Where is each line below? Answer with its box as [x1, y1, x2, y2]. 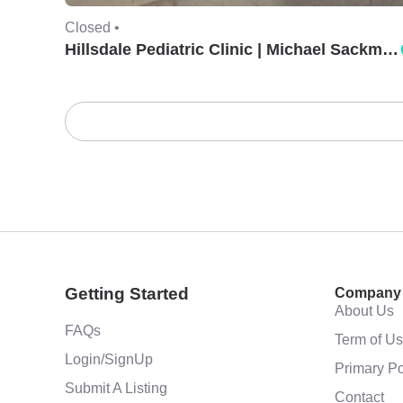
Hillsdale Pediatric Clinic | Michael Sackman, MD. [382, 40, 399, 58]
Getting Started [65, 283, 189, 303]
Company [335, 284, 401, 300]
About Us [335, 301, 394, 318]
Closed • [65, 18, 120, 35]
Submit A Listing [65, 379, 167, 396]
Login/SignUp [65, 350, 153, 367]
